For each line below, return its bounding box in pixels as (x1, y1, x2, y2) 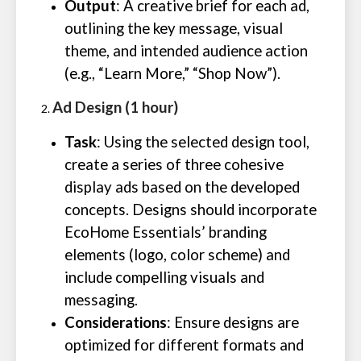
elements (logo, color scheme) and (64, 246, 290, 263)
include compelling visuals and (64, 268, 264, 286)
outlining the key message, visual (64, 19, 283, 37)
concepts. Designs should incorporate (64, 201, 317, 218)
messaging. (64, 291, 138, 309)
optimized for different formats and (64, 336, 304, 354)
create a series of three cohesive (64, 156, 284, 173)
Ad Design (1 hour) (52, 98, 178, 116)
